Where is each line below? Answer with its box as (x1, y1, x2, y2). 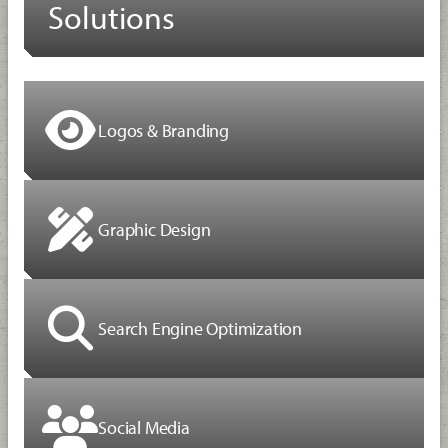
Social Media (98, 416, 190, 440)
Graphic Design (98, 218, 211, 242)
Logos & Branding (98, 119, 230, 143)
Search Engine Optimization (98, 317, 303, 341)
